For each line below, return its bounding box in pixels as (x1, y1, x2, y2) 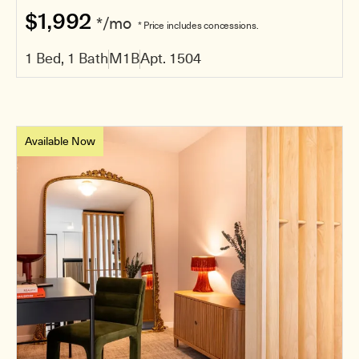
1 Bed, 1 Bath (25, 50, 108, 68)
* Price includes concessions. (137, 20, 259, 33)
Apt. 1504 (140, 50, 201, 68)
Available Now (25, 135, 95, 149)
